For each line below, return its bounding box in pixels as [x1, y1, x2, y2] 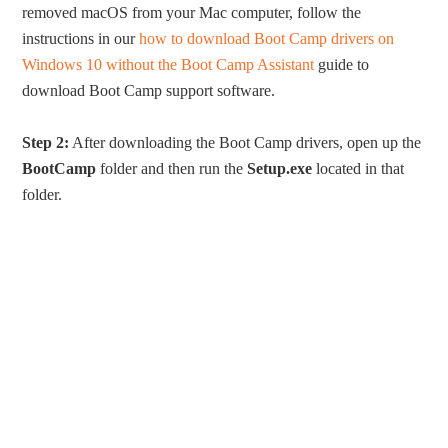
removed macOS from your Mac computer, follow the [22, 4, 362, 21]
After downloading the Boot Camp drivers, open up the [69, 134, 422, 151]
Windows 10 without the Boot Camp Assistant [22, 56, 315, 73]
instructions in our [22, 30, 140, 47]
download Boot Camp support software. [22, 82, 276, 99]
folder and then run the [96, 160, 248, 177]
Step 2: [22, 134, 70, 151]
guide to [314, 56, 370, 73]
